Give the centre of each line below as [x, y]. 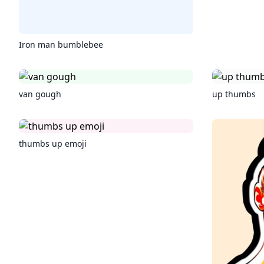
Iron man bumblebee [61, 44]
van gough [40, 94]
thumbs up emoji [53, 143]
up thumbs [234, 94]
